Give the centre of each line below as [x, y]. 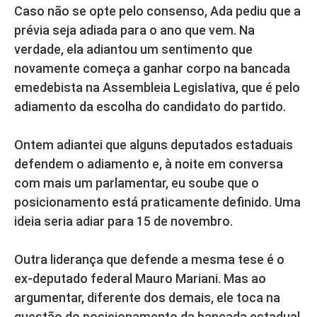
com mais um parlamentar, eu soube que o [137, 183]
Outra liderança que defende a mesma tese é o [149, 259]
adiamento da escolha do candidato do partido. [150, 106]
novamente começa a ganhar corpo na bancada [152, 68]
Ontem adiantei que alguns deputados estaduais [154, 144]
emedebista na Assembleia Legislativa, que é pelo [157, 87]
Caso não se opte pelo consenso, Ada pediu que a [157, 11]
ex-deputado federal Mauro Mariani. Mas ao [140, 278]
